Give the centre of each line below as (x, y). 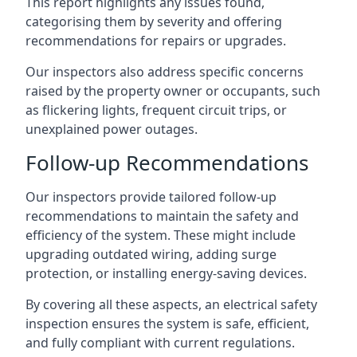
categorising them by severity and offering (154, 21)
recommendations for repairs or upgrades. (156, 40)
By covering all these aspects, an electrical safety (171, 304)
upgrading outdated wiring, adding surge (151, 254)
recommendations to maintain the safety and (162, 216)
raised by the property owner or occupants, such (173, 90)
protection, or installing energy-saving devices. (166, 273)
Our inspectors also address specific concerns (165, 71)
